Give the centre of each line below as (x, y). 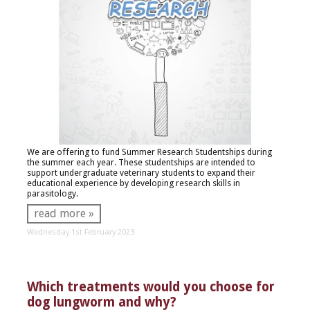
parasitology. (53, 194)
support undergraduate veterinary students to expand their (141, 173)
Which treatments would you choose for (151, 287)
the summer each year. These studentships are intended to (141, 163)
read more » (64, 213)
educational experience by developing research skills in (133, 183)
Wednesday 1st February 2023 (80, 232)
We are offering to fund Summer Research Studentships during (149, 152)
